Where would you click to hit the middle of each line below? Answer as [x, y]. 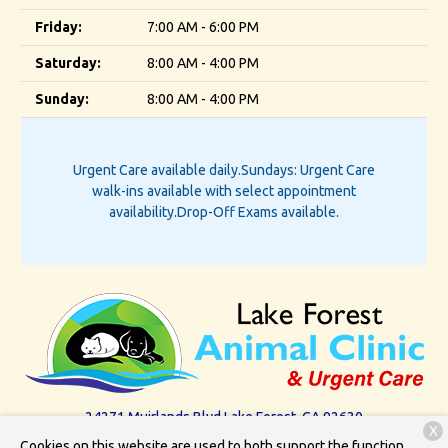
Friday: [58, 27]
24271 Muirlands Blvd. [154, 417]
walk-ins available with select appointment [224, 191]
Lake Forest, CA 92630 [293, 417]
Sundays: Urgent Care [308, 170]
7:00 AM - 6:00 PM [203, 27]
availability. [143, 212]
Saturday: [68, 63]
